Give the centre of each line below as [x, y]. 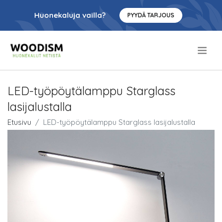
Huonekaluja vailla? [70, 15]
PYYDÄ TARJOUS [151, 15]
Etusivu [19, 122]
